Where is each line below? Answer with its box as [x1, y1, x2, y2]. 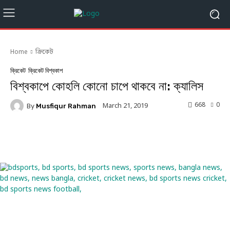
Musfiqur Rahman [36, 102, 96, 110]
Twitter [102, 135, 125, 142]
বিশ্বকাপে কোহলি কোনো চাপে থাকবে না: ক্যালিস [10, 79, 203, 93]
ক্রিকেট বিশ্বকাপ [28, 67, 63, 74]
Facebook [35, 135, 64, 142]
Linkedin [163, 135, 189, 142]
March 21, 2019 [103, 101, 148, 110]
